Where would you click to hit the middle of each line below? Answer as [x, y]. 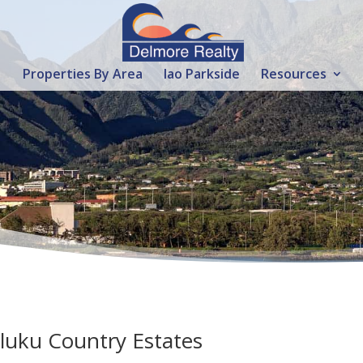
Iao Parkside [202, 74]
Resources [294, 74]
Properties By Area [83, 74]
